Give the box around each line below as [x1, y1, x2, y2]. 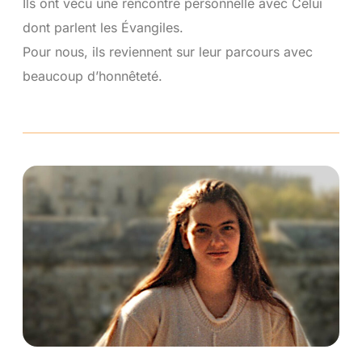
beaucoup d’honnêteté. [22, 67, 166, 84]
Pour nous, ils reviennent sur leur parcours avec [22, 43, 313, 60]
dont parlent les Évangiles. [22, 19, 183, 36]
